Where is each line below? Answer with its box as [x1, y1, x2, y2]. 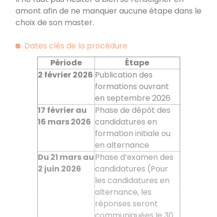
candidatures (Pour [94, 163, 168, 174]
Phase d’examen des [94, 151, 173, 163]
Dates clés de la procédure [24, 40, 127, 51]
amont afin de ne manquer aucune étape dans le [15, 5, 201, 16]
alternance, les [94, 186, 152, 198]
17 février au [37, 104, 87, 116]
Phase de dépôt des [94, 104, 170, 116]
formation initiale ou [94, 127, 170, 139]
